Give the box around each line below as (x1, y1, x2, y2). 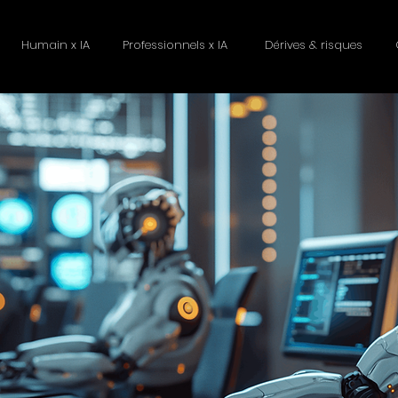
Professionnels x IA (123, 36, 232, 53)
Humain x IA (20, 36, 90, 53)
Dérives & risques (264, 36, 362, 53)
